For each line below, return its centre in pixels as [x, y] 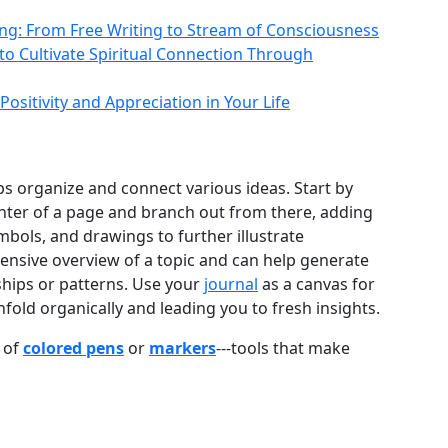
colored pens [73, 348]
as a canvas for [316, 284]
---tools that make [283, 348]
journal [231, 284]
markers [182, 348]
